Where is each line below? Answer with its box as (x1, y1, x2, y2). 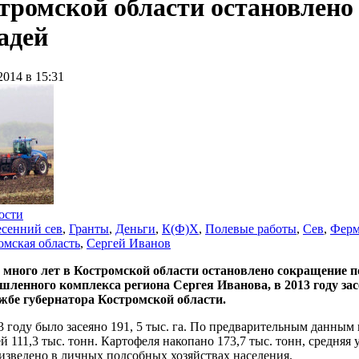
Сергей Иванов (87, 236, 171, 250)
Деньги (115, 221, 155, 236)
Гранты (69, 221, 109, 236)
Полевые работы (205, 221, 296, 236)
